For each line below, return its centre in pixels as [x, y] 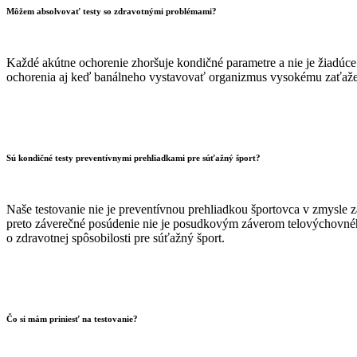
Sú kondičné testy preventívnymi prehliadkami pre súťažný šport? [133, 158]
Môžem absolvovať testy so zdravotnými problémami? [112, 12]
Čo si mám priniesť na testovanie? [72, 319]
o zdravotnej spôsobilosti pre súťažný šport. [116, 238]
